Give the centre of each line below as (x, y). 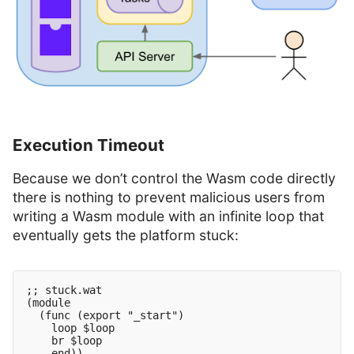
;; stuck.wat (64, 290)
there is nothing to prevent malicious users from (169, 197)
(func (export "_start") (105, 315)
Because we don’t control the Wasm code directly (174, 178)
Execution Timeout (88, 145)
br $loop (64, 340)
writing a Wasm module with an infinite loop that (168, 216)
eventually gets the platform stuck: (126, 235)
